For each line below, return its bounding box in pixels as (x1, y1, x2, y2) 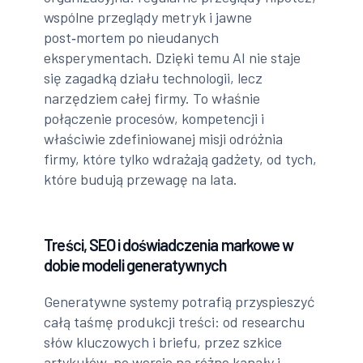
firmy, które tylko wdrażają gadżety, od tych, (44, 149, 318, 168)
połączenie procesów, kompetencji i (44, 109, 265, 127)
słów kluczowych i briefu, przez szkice (44, 332, 283, 351)
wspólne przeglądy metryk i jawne (44, 7, 253, 26)
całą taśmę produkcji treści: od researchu (44, 312, 305, 331)
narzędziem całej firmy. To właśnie (44, 88, 261, 107)
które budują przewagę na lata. (44, 169, 238, 188)
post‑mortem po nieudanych (44, 28, 220, 46)
